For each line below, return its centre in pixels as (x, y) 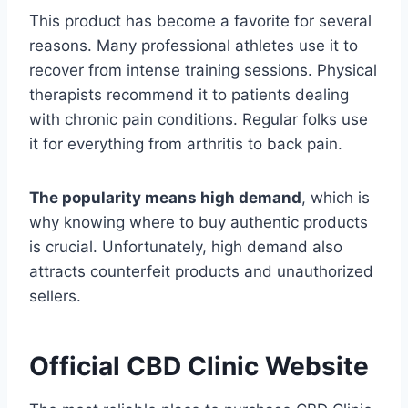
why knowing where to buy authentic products (199, 223)
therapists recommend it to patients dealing (189, 95)
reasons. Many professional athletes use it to (194, 46)
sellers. (55, 296)
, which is (336, 198)
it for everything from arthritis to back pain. (186, 144)
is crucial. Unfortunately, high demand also (186, 247)
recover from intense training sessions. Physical (203, 71)
